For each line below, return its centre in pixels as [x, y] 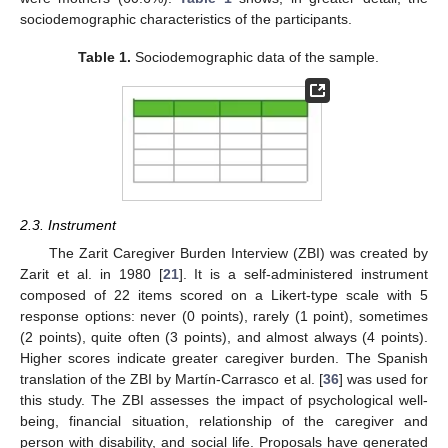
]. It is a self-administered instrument [303, 274]
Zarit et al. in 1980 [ [91, 274]
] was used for [383, 379]
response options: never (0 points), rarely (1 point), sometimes [224, 316]
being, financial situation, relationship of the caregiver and [224, 421]
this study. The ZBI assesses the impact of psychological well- [224, 400]
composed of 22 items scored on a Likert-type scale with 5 [224, 295]
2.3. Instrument [68, 225]
